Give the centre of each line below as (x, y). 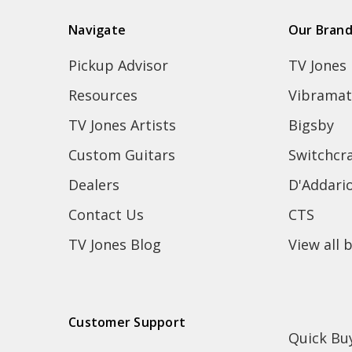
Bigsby (311, 125)
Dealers (94, 184)
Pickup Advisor (118, 65)
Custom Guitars (122, 154)
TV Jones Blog (115, 244)
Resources (103, 95)
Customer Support (127, 323)
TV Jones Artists (122, 125)
